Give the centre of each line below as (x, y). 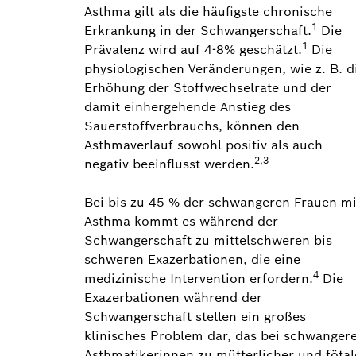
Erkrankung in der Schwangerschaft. (198, 31)
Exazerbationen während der (173, 298)
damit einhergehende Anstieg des (188, 107)
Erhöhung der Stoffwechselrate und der (208, 88)
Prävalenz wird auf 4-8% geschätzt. (193, 50)
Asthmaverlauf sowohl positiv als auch (203, 145)
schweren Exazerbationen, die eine (192, 259)
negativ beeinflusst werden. (169, 164)
